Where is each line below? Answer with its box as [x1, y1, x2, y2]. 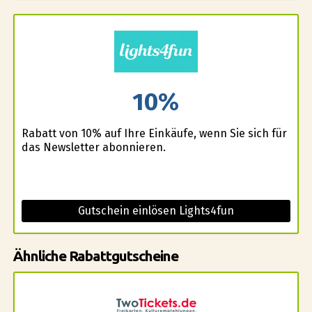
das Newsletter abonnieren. [21, 140, 166, 154]
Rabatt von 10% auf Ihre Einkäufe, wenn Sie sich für [21, 126, 287, 140]
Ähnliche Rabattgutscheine [13, 247, 178, 264]
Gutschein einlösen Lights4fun [77, 203, 234, 217]
